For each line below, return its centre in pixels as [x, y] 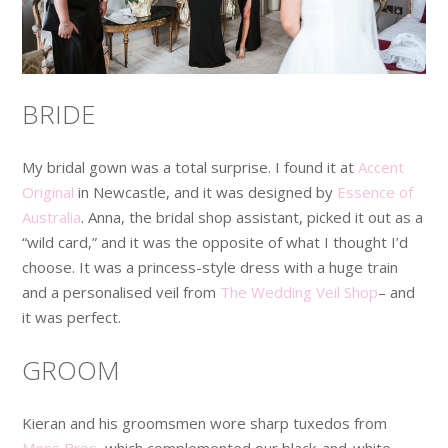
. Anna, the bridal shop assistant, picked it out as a [252, 216]
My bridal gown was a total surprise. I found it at [190, 166]
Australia [52, 216]
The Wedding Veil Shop [299, 291]
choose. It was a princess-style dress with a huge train [210, 266]
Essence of [375, 191]
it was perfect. [72, 316]
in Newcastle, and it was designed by [206, 191]
